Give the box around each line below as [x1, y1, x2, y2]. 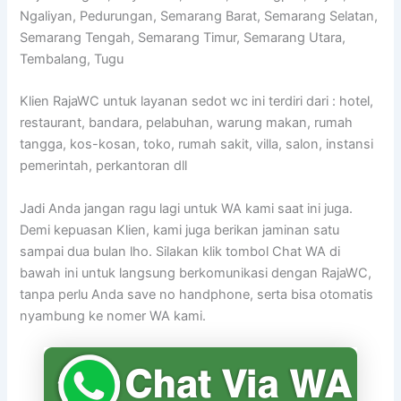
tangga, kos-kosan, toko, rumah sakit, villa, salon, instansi [20, 136, 374, 153]
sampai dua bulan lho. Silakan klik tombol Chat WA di [20, 243, 341, 260]
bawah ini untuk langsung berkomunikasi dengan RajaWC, [20, 264, 372, 281]
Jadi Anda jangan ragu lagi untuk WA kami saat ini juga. [20, 200, 354, 217]
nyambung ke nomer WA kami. [20, 307, 207, 324]
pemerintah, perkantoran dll [20, 158, 188, 175]
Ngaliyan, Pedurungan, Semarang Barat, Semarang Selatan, [20, 8, 379, 25]
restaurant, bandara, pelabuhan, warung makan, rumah [20, 115, 354, 132]
